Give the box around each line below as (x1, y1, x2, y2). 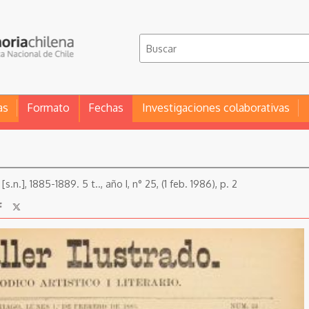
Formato (27, 101, 70, 114)
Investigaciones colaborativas (142, 101, 290, 114)
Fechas (88, 101, 123, 114)
